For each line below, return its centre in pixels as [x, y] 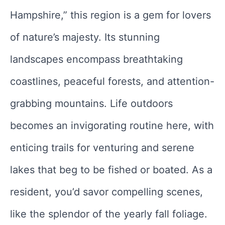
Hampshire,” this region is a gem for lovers [110, 15]
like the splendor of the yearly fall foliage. [109, 214]
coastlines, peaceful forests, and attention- [112, 82]
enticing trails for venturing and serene [102, 148]
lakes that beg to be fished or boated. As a [111, 170]
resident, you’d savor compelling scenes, [106, 192]
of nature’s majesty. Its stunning [85, 37]
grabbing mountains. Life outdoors [91, 104]
